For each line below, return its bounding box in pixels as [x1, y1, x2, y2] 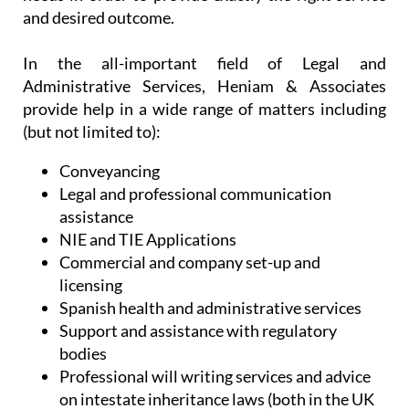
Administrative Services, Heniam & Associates [23, 76, 386, 97]
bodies [59, 343, 107, 364]
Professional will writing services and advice [59, 366, 371, 387]
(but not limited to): [23, 121, 161, 142]
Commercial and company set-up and [59, 252, 320, 273]
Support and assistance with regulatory [59, 320, 337, 341]
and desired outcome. [23, 7, 174, 28]
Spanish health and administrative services [59, 298, 362, 319]
